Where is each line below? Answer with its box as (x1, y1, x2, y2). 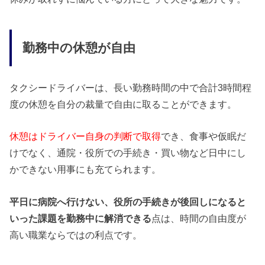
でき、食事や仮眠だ (161, 131, 247, 142)
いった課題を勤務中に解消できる (9, 212, 152, 224)
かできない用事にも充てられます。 (9, 164, 161, 175)
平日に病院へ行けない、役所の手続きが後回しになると (9, 196, 247, 207)
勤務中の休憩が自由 (22, 41, 135, 56)
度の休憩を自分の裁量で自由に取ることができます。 (9, 98, 237, 109)
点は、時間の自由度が (151, 212, 247, 224)
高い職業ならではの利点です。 (9, 229, 143, 240)
